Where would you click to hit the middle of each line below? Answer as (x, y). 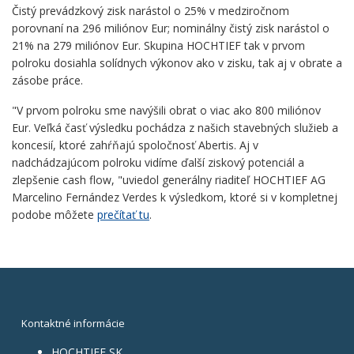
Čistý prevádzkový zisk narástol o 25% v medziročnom (151, 11)
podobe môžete (55, 215)
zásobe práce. (47, 81)
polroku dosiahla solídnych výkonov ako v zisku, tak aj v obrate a (177, 63)
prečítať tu (123, 215)
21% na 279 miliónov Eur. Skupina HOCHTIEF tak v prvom (158, 46)
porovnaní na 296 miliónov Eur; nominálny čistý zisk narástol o (171, 28)
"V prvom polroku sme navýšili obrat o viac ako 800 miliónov (166, 111)
